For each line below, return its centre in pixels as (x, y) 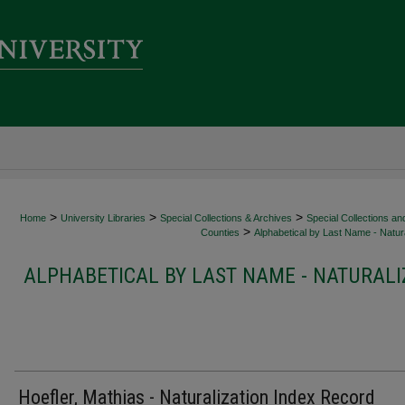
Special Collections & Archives (226, 218)
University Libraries (103, 218)
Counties (220, 232)
